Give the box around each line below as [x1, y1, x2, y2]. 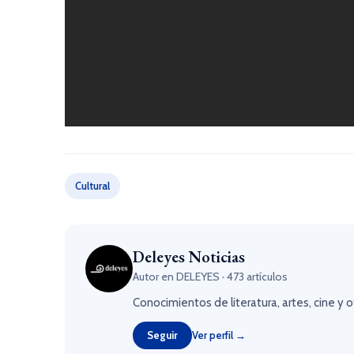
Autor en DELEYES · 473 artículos [133, 269, 288, 284]
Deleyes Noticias [133, 246, 245, 267]
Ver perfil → [192, 328, 246, 341]
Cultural [75, 179, 110, 192]
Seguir [147, 328, 178, 341]
